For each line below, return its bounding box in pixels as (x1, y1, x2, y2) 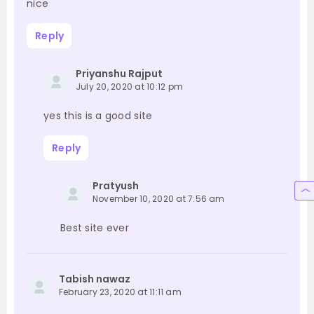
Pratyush (93, 179, 139, 193)
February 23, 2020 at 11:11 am (59, 286, 182, 299)
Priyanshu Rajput (76, 67, 163, 81)
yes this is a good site (43, 109, 153, 123)
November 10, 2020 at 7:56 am (93, 193, 225, 205)
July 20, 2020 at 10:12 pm (76, 81, 183, 93)
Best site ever (60, 221, 129, 235)
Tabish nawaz (59, 272, 130, 287)
